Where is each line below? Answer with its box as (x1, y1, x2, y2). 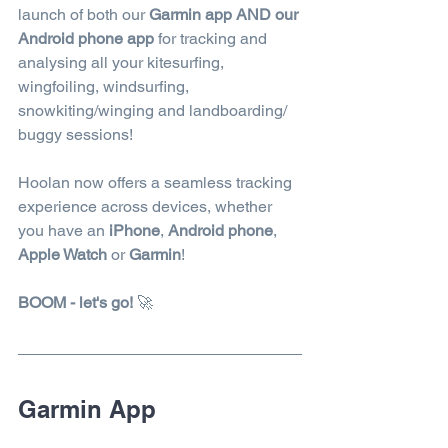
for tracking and (158, 28, 271, 48)
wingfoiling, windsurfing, (18, 76, 193, 96)
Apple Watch (18, 244, 107, 264)
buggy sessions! (18, 124, 141, 144)
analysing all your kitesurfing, (18, 52, 228, 72)
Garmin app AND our (149, 4, 302, 24)
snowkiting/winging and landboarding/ (18, 100, 291, 120)
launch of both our (18, 4, 149, 24)
